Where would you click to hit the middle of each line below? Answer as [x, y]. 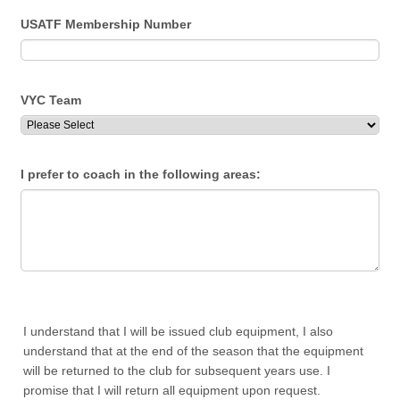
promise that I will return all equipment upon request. [172, 390]
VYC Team [51, 100]
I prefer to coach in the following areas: [141, 174]
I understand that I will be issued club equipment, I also [179, 331]
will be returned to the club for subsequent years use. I [177, 371]
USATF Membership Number [106, 24]
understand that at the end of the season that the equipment [194, 351]
